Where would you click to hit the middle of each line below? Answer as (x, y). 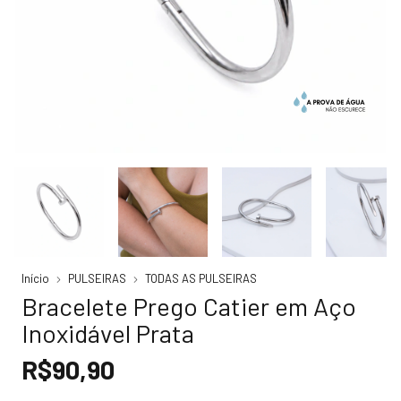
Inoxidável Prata (108, 333)
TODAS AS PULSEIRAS (201, 278)
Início (35, 278)
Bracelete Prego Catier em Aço (189, 306)
